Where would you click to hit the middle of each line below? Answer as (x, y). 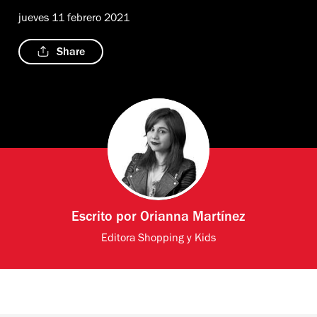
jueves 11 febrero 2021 (74, 19)
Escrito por (106, 218)
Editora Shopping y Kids (158, 239)
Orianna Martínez (193, 218)
